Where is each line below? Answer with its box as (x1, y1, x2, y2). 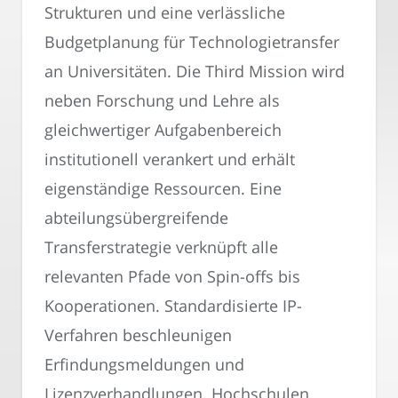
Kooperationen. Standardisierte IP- (44, 295, 302, 317)
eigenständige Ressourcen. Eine (44, 178, 282, 200)
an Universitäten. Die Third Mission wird (44, 60, 345, 83)
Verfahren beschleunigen (44, 324, 232, 346)
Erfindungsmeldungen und (44, 354, 244, 376)
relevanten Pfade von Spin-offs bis (44, 266, 300, 288)
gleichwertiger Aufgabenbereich (44, 119, 282, 141)
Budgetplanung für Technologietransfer (44, 31, 339, 53)
